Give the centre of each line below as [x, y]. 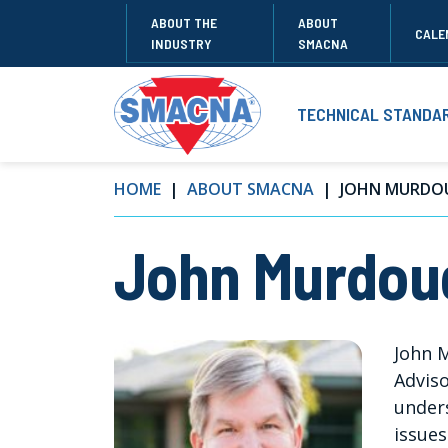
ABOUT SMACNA [250, 189]
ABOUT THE [184, 23]
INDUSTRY [181, 44]
